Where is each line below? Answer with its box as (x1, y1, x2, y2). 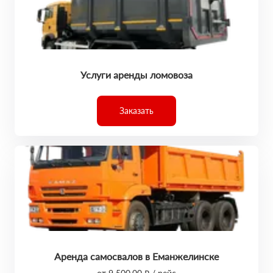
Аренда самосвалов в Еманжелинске (54, 250, 219, 262)
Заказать (119, 105, 154, 116)
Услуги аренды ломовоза (80, 69, 193, 80)
